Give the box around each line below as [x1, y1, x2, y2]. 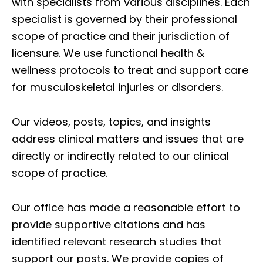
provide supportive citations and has [12, 217, 205, 232]
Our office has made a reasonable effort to [12, 200, 240, 215]
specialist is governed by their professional [12, 11, 237, 26]
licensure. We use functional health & [12, 45, 204, 60]
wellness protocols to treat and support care [12, 62, 248, 77]
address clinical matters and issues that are [12, 131, 244, 146]
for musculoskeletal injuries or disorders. [12, 79, 223, 95]
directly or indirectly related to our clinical [12, 148, 229, 163]
